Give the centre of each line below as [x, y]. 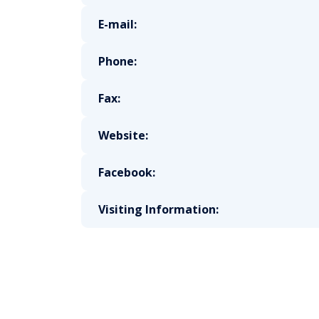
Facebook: [127, 172]
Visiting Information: [158, 209]
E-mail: [117, 24]
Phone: [117, 61]
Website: [123, 135]
